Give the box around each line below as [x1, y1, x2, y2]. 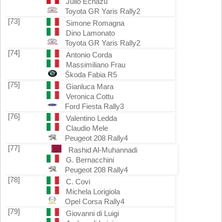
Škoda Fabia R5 [65, 70, 117, 79]
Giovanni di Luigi [65, 209, 119, 218]
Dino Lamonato [65, 29, 115, 37]
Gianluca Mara [65, 82, 113, 91]
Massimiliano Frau [65, 60, 125, 69]
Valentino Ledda [65, 114, 117, 122]
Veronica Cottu [65, 92, 113, 101]
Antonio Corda [65, 51, 112, 59]
